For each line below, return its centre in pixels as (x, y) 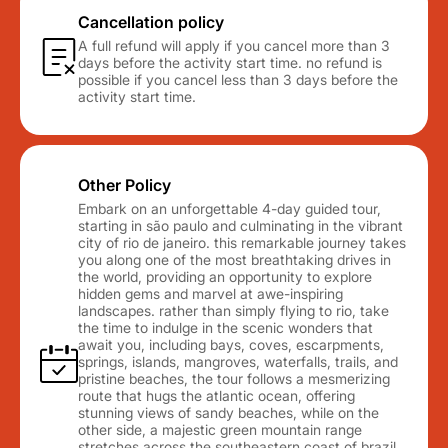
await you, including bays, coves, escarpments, (231, 344)
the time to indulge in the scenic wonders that (225, 327)
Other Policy (124, 185)
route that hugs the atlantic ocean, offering (216, 395)
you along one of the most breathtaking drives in (234, 259)
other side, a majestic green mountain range (220, 429)
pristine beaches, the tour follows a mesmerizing (234, 378)
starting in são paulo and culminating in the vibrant (240, 225)
